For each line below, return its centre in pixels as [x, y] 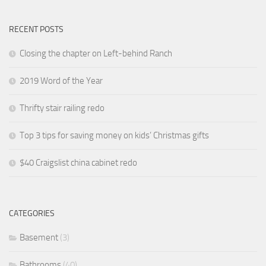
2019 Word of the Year [61, 80]
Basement [39, 237]
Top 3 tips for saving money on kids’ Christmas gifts [114, 135]
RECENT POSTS [36, 29]
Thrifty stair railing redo [62, 108]
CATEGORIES [32, 213]
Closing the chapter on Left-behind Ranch [96, 53]
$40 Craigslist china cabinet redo [78, 162]
